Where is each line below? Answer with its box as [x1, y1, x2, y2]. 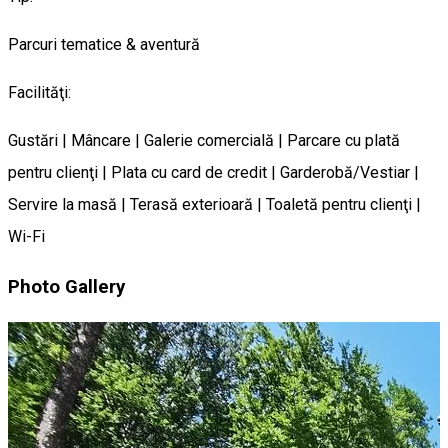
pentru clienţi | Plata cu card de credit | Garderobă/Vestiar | [8, 162, 419, 182]
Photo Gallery [8, 276, 125, 299]
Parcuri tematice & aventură [8, 34, 200, 54]
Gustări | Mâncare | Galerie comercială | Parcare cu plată [8, 130, 400, 150]
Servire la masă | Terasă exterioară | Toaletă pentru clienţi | [8, 194, 421, 214]
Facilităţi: [8, 82, 71, 102]
